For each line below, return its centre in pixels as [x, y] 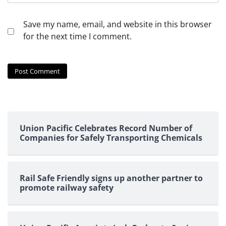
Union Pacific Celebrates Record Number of [106, 128]
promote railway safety [67, 187]
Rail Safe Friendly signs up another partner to [111, 178]
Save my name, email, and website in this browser [118, 24]
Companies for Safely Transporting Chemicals [111, 137]
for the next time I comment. [77, 37]
